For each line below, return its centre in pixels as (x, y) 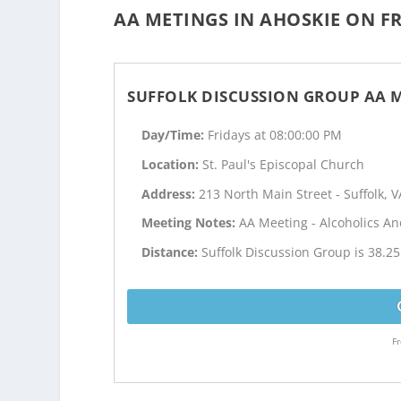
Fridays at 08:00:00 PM (275, 135)
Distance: (172, 252)
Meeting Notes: (191, 223)
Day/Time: (175, 135)
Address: (171, 193)
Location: (172, 164)
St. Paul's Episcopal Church (284, 164)
